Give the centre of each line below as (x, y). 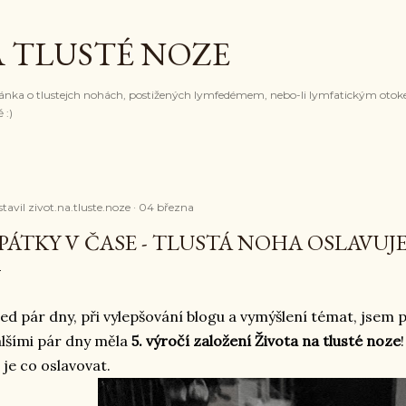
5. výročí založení (189, 341)
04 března (166, 207)
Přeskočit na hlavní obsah (203, 23)
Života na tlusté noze (328, 341)
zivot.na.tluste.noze (79, 207)
